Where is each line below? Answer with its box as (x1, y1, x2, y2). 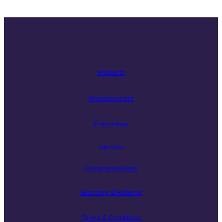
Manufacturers (88, 94, 134, 103)
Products (97, 68, 125, 77)
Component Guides (85, 165, 137, 172)
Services (99, 144, 123, 151)
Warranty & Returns (80, 188, 142, 196)
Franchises (94, 119, 128, 128)
